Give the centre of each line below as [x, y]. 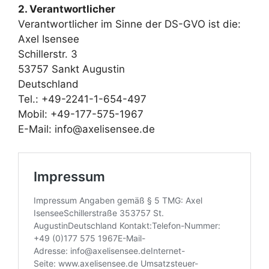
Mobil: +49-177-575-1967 [81, 114]
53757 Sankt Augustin [71, 69]
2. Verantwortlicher [67, 9]
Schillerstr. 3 [48, 54]
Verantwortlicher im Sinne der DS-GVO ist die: [129, 24]
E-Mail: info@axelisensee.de [86, 129]
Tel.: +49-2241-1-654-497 [82, 99]
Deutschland [48, 84]
